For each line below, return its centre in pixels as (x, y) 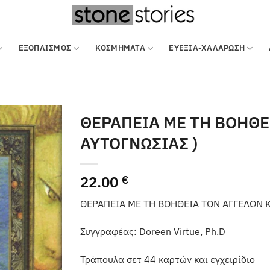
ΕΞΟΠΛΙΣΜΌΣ (45, 48)
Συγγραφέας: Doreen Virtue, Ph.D (153, 231)
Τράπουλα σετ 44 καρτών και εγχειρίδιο (168, 259)
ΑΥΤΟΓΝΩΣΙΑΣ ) (139, 143)
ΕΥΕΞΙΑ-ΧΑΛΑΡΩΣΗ (207, 48)
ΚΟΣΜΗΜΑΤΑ (120, 48)
